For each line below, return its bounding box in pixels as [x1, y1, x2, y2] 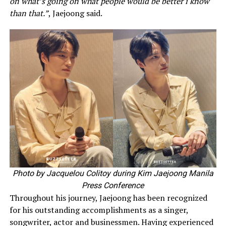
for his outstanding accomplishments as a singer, [9, 204, 188, 215]
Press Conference [82, 180, 144, 190]
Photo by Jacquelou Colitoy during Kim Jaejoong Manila [12, 168, 213, 178]
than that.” [9, 7, 48, 19]
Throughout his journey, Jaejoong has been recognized [9, 192, 207, 203]
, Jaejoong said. [48, 7, 102, 19]
